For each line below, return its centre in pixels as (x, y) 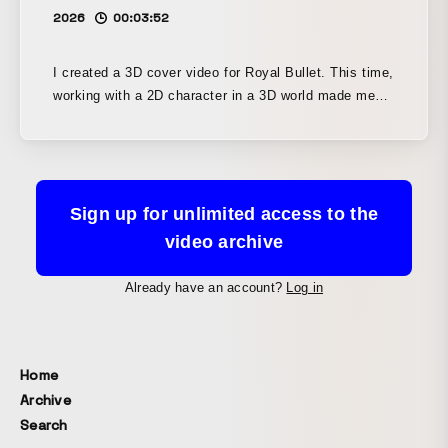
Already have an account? (205, 288)
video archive (224, 242)
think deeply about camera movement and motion (208, 119)
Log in (305, 288)
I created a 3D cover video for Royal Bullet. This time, (223, 73)
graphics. (82, 142)
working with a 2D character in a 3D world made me (214, 96)
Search (44, 425)
